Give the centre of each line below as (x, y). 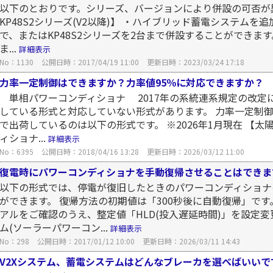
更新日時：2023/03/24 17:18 (196, 62)
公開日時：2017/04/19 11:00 (90, 62)
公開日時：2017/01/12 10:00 (86, 241)
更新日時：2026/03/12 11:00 (196, 151)
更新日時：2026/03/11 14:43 (191, 241)
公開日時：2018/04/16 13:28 (90, 151)
